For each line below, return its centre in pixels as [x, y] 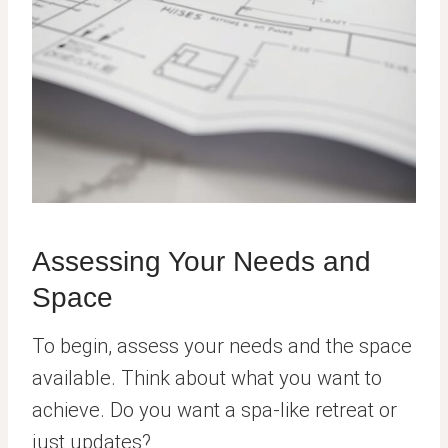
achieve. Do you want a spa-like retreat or [214, 410]
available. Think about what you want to [207, 378]
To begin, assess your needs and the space [222, 346]
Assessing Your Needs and [201, 262]
